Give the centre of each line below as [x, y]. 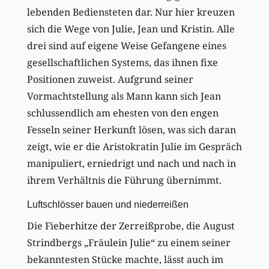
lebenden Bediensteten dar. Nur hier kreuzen [131, 12]
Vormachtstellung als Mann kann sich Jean [124, 96]
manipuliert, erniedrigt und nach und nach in [131, 163]
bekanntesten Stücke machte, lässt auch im [125, 259]
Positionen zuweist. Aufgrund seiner [110, 79]
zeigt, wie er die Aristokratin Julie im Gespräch [134, 146]
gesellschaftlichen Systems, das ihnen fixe [122, 62]
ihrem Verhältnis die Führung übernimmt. [124, 180]
